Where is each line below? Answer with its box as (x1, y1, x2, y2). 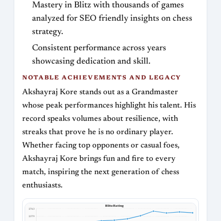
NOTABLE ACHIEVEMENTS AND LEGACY (22, 74, 182, 81)
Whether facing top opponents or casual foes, (22, 141, 180, 149)
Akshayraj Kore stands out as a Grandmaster (22, 88, 178, 96)
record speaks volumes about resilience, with (22, 114, 178, 123)
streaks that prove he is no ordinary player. (22, 128, 173, 136)
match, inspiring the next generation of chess (22, 168, 179, 176)
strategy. (32, 28, 63, 37)
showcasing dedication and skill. (32, 57, 150, 66)
